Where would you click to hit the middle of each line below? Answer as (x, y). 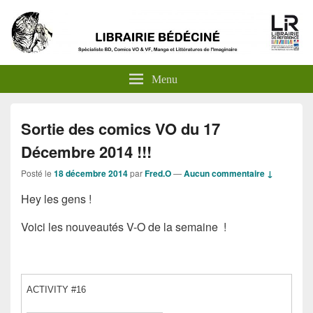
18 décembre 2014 (91, 173)
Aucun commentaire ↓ (228, 173)
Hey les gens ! (56, 198)
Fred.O (158, 173)
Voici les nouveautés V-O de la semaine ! (124, 226)
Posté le (37, 173)
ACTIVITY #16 (56, 289)
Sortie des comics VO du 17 (121, 128)
